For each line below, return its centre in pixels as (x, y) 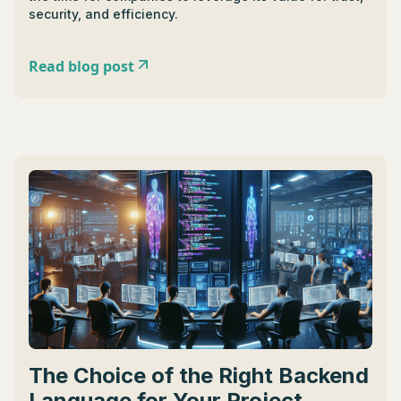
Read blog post (81, 66)
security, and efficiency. (103, 14)
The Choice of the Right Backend (199, 375)
